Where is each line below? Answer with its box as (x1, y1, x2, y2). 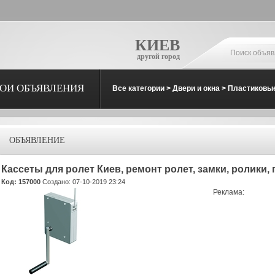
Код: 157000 (1, 178, 41, 185)
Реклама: (213, 188, 244, 196)
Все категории (112, 84, 165, 93)
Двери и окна (172, 84, 220, 93)
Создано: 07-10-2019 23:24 (41, 178, 125, 185)
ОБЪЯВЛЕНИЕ (9, 136, 65, 145)
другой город (137, 52, 180, 61)
